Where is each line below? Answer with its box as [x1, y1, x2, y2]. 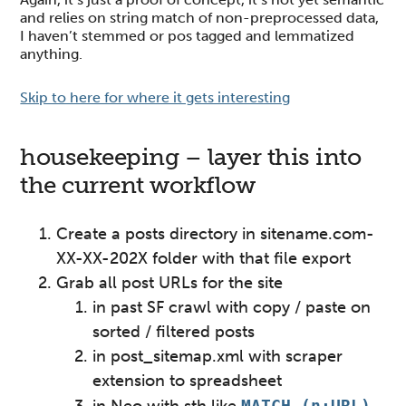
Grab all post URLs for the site [56, 273, 284, 293]
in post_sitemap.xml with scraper [92, 346, 343, 366]
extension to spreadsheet [92, 371, 283, 391]
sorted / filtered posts [92, 322, 256, 342]
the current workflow [20, 171, 256, 199]
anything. [20, 45, 83, 63]
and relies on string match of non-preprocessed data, [20, 9, 380, 26]
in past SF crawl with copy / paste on [92, 297, 372, 317]
